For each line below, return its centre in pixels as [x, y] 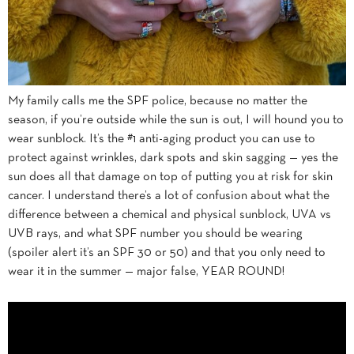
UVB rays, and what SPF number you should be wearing [155, 234]
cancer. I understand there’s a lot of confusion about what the [169, 196]
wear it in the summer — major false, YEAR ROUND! [146, 272]
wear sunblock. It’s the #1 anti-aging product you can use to [162, 139]
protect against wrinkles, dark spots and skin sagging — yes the [173, 158]
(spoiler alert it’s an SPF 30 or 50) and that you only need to [167, 253]
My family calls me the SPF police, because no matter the [158, 102]
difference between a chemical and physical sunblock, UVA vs [169, 215]
